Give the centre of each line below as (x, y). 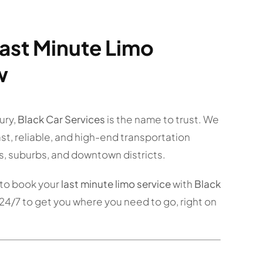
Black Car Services (61, 119)
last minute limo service (116, 183)
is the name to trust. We (162, 119)
